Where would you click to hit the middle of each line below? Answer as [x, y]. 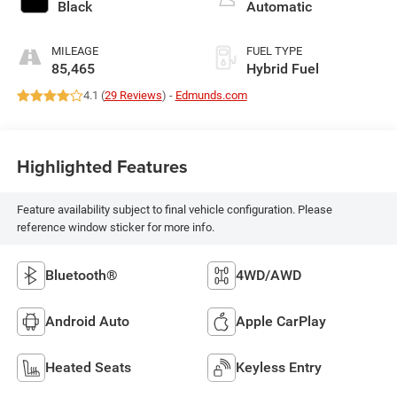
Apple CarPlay [281, 321]
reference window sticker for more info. [115, 227]
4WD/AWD [269, 275]
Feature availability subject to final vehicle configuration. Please [174, 209]
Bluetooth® [81, 275]
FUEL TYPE [274, 51]
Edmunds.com [211, 96]
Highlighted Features [102, 166]
